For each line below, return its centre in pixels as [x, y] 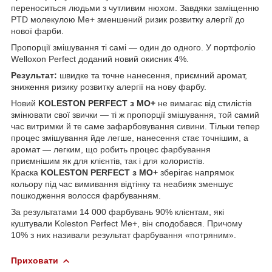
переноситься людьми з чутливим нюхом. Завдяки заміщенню [135, 8]
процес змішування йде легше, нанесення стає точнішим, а [130, 138]
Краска [26, 172]
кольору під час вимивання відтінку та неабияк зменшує [122, 184]
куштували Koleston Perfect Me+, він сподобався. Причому [127, 223]
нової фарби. [37, 31]
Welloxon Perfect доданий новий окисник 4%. [100, 59]
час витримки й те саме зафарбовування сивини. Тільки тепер [135, 126]
